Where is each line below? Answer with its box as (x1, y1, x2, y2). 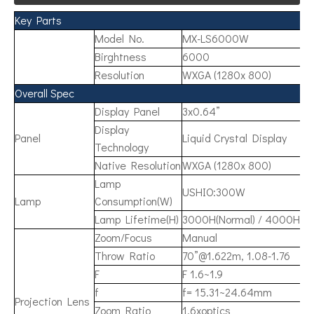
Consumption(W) (95, 193, 172, 208)
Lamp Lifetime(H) (95, 212, 179, 226)
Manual (182, 230, 217, 245)
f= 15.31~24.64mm (182, 285, 272, 299)
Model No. (95, 31, 144, 46)
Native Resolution (95, 158, 181, 172)
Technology (95, 139, 149, 154)
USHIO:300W (182, 184, 245, 199)
